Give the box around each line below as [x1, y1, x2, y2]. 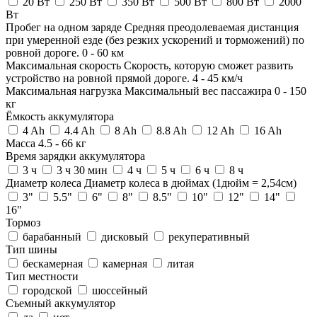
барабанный [20, 230, 84, 243]
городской [20, 284, 75, 296]
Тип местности [6, 270, 79, 282]
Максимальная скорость [6, 59, 124, 71]
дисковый [98, 230, 151, 243]
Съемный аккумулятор [6, 296, 115, 309]
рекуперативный [166, 230, 250, 243]
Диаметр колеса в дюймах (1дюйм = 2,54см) [84, 176, 296, 189]
